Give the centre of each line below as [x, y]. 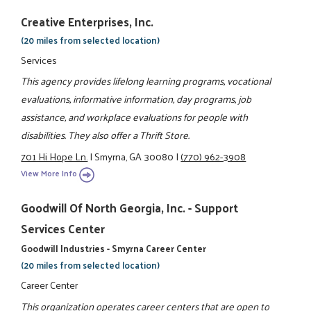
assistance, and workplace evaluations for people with [135, 117]
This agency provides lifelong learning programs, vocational [146, 81]
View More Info [49, 173]
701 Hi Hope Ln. [54, 156]
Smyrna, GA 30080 [134, 156]
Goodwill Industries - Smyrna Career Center [114, 249]
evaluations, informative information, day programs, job [136, 99]
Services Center [63, 229]
